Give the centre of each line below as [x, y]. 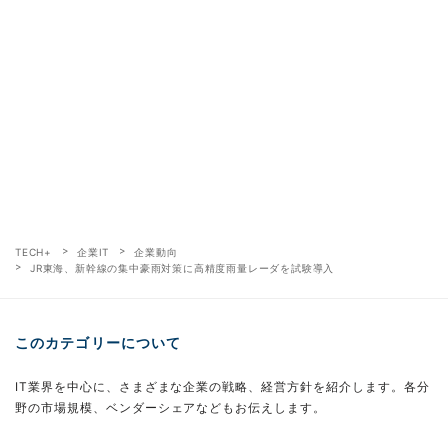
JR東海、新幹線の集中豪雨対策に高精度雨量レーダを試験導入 [182, 267]
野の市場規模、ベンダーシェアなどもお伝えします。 [171, 407]
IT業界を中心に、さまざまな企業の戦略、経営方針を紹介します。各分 [222, 386]
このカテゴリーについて [98, 342]
